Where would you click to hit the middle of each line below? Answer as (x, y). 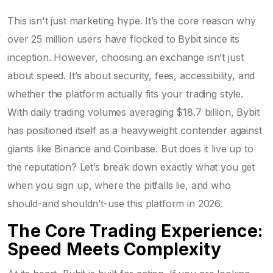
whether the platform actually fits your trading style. (125, 94)
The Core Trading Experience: (135, 231)
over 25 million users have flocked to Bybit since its (124, 39)
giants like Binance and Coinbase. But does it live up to (130, 148)
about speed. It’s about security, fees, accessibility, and (131, 75)
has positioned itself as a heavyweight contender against (135, 130)
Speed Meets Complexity (115, 249)
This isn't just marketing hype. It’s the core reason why (132, 20)
